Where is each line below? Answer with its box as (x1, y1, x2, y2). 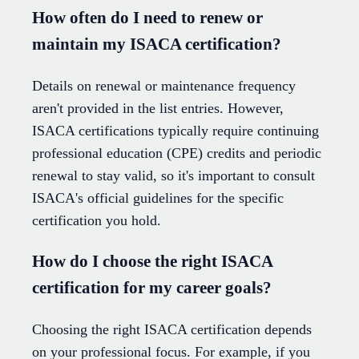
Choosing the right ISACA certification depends (32, 321, 312, 338)
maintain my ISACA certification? (32, 34, 281, 54)
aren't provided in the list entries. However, (32, 100, 284, 117)
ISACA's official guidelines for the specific (32, 190, 284, 207)
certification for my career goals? (32, 278, 272, 298)
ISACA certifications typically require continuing (32, 123, 319, 139)
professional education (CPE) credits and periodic (32, 145, 321, 162)
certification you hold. (32, 212, 161, 229)
